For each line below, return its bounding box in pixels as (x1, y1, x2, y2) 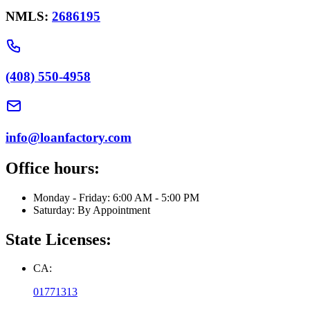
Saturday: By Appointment (33, 203, 150, 216)
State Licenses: (6, 230, 111, 248)
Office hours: (6, 158, 100, 177)
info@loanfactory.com (6, 129, 131, 145)
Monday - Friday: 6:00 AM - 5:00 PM (33, 191, 199, 203)
